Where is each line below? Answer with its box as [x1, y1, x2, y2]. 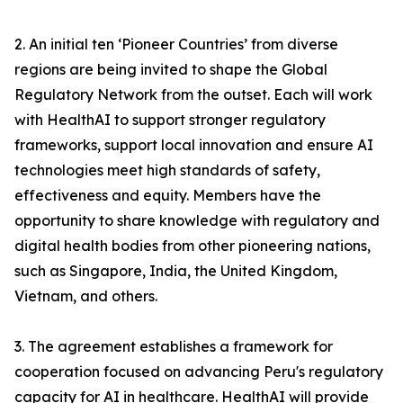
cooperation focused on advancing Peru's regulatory [14, 363, 383, 381]
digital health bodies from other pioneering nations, [14, 237, 371, 255]
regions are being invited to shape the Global [14, 60, 327, 79]
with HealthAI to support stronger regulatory [14, 111, 326, 130]
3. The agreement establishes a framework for [14, 337, 333, 356]
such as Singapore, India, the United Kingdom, [14, 262, 337, 281]
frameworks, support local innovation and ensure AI [14, 136, 373, 155]
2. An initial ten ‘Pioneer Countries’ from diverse [14, 35, 338, 54]
